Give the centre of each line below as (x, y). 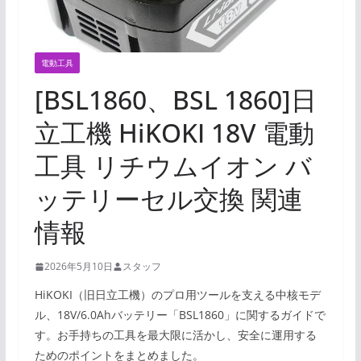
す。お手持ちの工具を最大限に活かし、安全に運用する (175, 335)
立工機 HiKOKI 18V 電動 (174, 133)
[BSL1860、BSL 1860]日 (175, 100)
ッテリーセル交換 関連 (168, 199)
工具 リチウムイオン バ (173, 166)
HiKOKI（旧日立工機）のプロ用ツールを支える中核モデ (177, 295)
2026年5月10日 (78, 267)
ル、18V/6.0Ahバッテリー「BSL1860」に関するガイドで (180, 315)
